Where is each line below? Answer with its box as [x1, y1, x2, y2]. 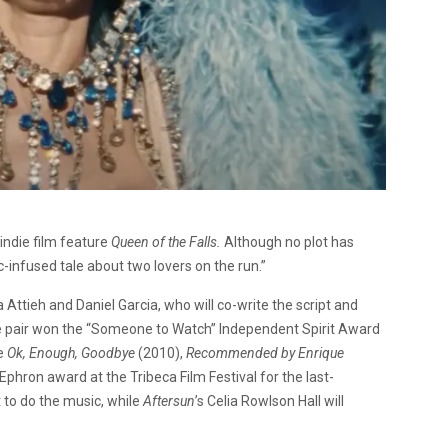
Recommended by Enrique [186, 344, 344, 361]
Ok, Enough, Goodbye [7, 344, 135, 361]
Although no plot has [221, 233, 354, 250]
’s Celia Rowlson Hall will [195, 392, 344, 409]
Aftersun [143, 392, 195, 409]
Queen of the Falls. [111, 233, 221, 250]
